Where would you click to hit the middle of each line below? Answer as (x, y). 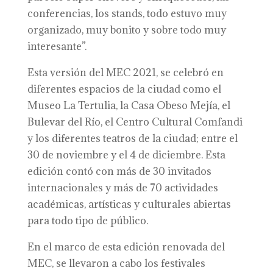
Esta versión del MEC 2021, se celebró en (125, 73)
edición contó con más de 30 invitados (119, 171)
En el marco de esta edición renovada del (126, 247)
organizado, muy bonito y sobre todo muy (126, 30)
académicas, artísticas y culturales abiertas (129, 204)
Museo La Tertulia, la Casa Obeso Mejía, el (129, 105)
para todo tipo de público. (87, 221)
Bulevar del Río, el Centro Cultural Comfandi (135, 122)
